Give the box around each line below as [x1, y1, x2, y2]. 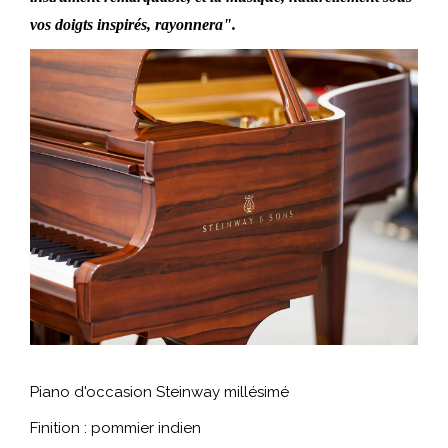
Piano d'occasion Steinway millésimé [30, 382, 289, 401]
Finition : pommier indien [30, 418, 201, 437]
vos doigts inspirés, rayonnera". [30, 15, 236, 33]
